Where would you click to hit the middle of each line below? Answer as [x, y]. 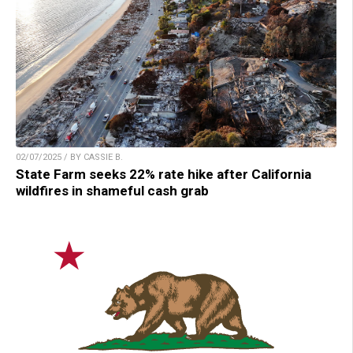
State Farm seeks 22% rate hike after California [163, 174]
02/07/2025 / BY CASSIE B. [69, 157]
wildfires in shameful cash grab [112, 190]
